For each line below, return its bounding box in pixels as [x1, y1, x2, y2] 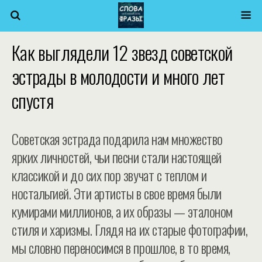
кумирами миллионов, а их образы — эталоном [12, 201, 233, 222]
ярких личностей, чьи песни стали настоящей [12, 146, 222, 167]
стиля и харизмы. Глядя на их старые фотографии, [12, 219, 248, 240]
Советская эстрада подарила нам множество [12, 128, 223, 149]
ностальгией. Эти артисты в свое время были [12, 182, 222, 204]
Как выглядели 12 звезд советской [12, 39, 233, 66]
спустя [12, 87, 54, 114]
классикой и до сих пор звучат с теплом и [12, 164, 207, 185]
